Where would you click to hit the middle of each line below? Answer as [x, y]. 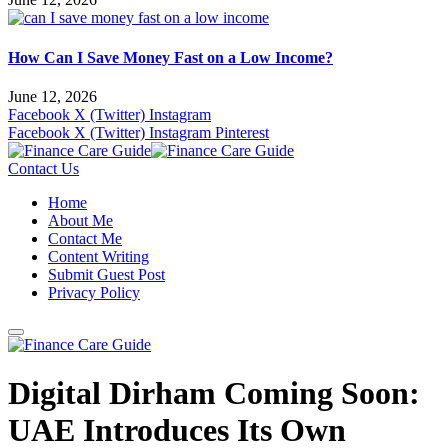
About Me [80, 220]
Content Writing [98, 256]
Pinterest [242, 132]
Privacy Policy [94, 292]
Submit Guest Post [106, 274]
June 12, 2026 [52, 96]
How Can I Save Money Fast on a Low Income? [170, 57]
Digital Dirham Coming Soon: [214, 393]
